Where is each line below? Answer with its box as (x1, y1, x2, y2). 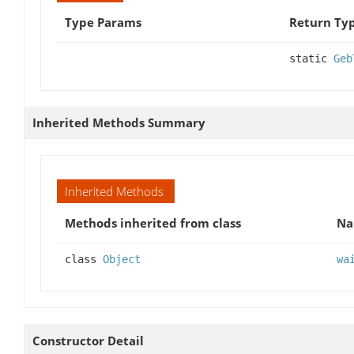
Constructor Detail (32, 332, 144, 348)
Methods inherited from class (65, 214, 241, 231)
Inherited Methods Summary (32, 114, 205, 130)
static (289, 51, 333, 65)
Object (103, 252, 141, 265)
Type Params (65, 13, 141, 30)
